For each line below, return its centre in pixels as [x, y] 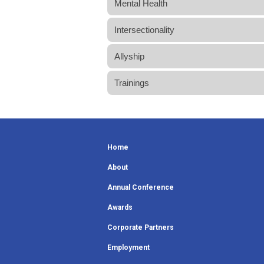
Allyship [129, 56]
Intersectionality [144, 29]
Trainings [132, 82]
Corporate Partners [141, 227]
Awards [120, 207]
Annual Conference [141, 187]
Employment [128, 247]
